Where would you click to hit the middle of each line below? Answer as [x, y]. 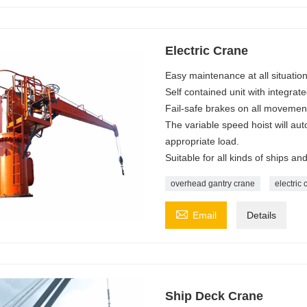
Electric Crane [206, 50]
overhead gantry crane [212, 183]
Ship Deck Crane [214, 296]
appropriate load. [202, 141]
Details [261, 215]
